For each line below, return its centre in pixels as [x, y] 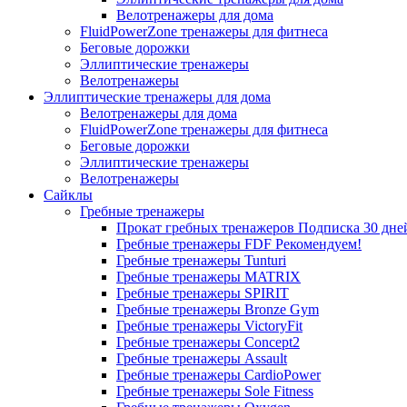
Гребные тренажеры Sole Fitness [215, 391]
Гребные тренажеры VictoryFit [209, 326]
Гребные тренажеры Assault [202, 358]
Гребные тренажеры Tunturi [201, 260]
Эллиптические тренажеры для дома [157, 97]
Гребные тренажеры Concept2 [208, 342]
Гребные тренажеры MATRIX [208, 277]
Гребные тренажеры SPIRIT [203, 293]
